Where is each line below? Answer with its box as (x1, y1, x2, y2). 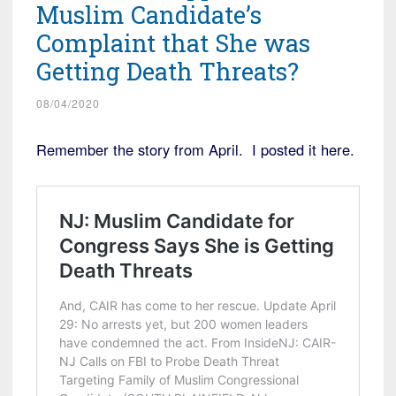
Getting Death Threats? (36, 55, 299, 87)
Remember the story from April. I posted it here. (36, 138, 354, 160)
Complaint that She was (36, 27, 310, 58)
